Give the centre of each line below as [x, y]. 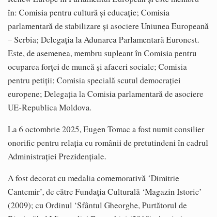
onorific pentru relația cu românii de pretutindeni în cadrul [108, 142]
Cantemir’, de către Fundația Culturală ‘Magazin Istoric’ [105, 192]
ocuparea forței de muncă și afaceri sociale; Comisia [97, 66]
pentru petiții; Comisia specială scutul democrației [94, 80]
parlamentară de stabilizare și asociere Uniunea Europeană [108, 26]
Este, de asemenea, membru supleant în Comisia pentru [102, 53]
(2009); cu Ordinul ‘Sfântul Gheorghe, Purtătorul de [97, 205]
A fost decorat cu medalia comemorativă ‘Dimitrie [93, 178]
